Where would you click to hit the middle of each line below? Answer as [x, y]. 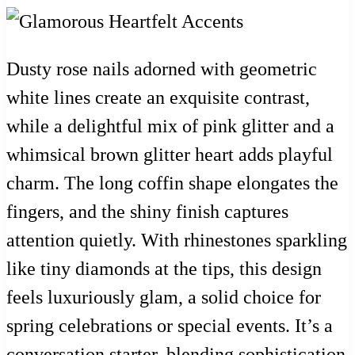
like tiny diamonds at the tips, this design [164, 269]
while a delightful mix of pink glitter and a [170, 126]
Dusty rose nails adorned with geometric [162, 69]
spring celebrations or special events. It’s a [170, 326]
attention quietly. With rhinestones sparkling [177, 240]
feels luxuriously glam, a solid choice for [164, 298]
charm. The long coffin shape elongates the [172, 183]
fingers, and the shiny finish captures [147, 212]
